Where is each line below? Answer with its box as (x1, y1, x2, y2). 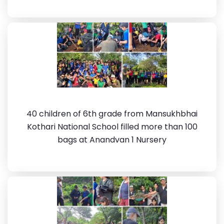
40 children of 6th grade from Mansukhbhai (26, 108, 197, 119)
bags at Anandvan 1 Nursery (57, 134, 166, 145)
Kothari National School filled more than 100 (26, 121, 197, 132)
